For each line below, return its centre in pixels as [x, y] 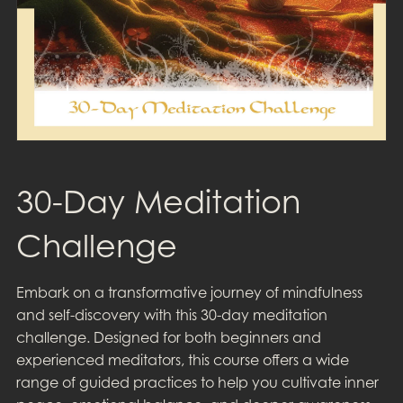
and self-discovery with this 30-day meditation [171, 314]
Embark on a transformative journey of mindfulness [189, 292]
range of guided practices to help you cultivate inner [197, 382]
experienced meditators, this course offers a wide [182, 359]
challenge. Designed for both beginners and [168, 337]
